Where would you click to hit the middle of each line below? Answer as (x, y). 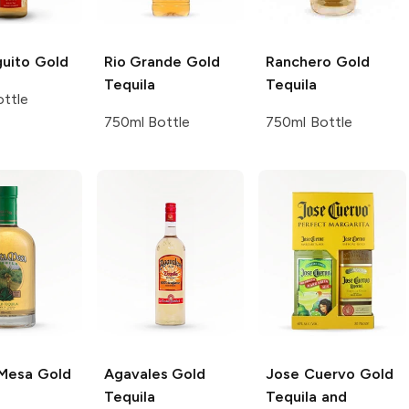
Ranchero (299, 61)
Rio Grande (143, 61)
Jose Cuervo (310, 373)
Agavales (136, 373)
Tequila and (306, 396)
